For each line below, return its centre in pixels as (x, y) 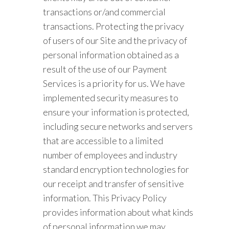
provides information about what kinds (118, 212)
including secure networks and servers (118, 126)
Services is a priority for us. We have (114, 83)
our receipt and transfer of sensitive (114, 184)
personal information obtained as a (111, 55)
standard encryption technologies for (116, 169)
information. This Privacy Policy (105, 198)
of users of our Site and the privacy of (115, 40)
